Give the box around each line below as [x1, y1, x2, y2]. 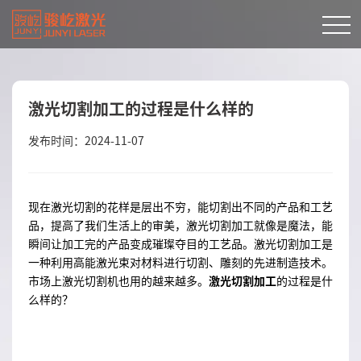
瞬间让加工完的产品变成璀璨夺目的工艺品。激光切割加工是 [28, 235, 333, 251]
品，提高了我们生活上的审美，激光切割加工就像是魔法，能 [28, 217, 333, 233]
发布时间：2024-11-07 [28, 132, 144, 148]
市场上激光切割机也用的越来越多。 [28, 272, 209, 288]
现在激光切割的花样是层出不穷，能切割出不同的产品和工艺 [28, 198, 333, 214]
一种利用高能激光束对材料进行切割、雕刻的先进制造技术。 [28, 254, 333, 270]
